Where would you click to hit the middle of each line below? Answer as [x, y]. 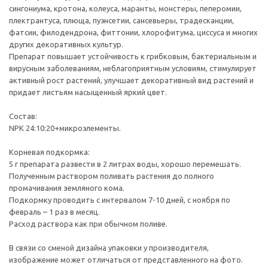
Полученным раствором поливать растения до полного [112, 176]
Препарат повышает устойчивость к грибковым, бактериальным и [133, 56]
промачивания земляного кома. [67, 188]
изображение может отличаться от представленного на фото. [126, 260]
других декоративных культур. [66, 44]
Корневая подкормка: [49, 152]
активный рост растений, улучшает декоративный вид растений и [131, 80]
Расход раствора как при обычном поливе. [88, 224]
